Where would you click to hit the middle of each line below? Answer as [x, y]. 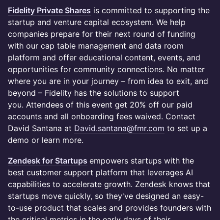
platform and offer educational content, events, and [104, 57]
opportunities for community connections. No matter [106, 69]
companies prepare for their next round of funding [102, 34]
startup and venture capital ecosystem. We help [97, 22]
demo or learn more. [46, 140]
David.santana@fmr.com [119, 128]
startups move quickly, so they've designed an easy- [106, 196]
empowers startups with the [142, 161]
